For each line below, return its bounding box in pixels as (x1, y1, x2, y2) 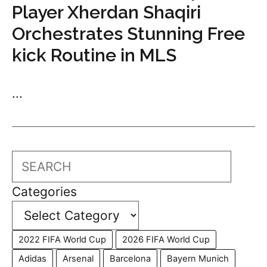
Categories (12, 184, 77, 200)
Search (11, 152, 52, 167)
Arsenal (63, 253, 94, 265)
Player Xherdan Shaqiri (12, 2, 201, 23)
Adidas (18, 253, 46, 265)
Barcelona (110, 253, 151, 265)
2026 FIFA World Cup (122, 234, 210, 246)
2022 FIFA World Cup (18, 234, 106, 246)
